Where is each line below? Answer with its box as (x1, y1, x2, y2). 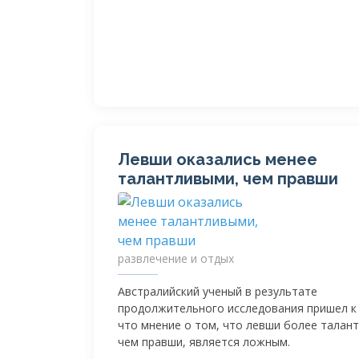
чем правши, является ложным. (118, 334, 290, 349)
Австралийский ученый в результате (118, 284, 317, 299)
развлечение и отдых (118, 251, 234, 266)
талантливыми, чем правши (118, 169, 338, 188)
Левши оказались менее (118, 150, 317, 169)
